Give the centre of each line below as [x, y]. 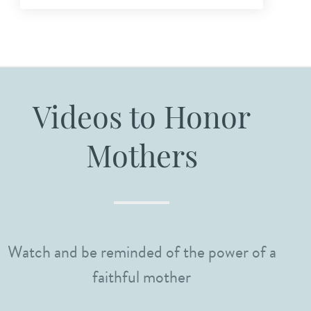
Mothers [142, 160]
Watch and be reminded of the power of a [142, 252]
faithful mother [142, 277]
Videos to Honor [142, 121]
